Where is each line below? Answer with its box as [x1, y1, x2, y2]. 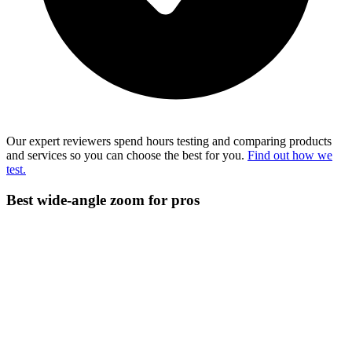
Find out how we [247, 148, 332, 163]
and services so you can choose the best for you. [6, 148, 247, 163]
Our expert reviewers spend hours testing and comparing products [6, 134, 332, 148]
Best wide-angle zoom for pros [6, 191, 200, 208]
